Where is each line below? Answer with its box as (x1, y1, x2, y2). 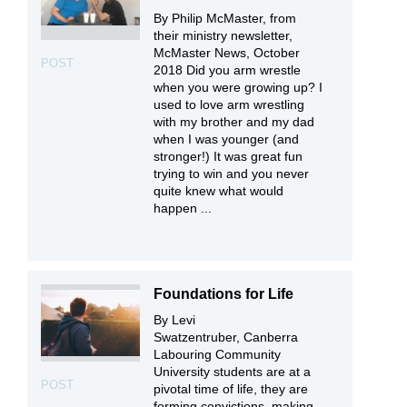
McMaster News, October (154, 45, 301, 61)
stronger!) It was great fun (154, 149, 303, 164)
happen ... (154, 201, 213, 216)
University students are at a (154, 363, 312, 379)
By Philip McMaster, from (154, 11, 297, 26)
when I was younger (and (154, 132, 300, 147)
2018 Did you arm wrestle (154, 63, 302, 78)
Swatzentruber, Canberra (154, 329, 299, 344)
